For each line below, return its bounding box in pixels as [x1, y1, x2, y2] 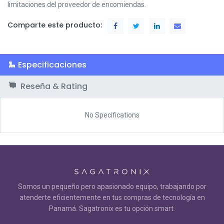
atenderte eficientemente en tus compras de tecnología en [19, 193, 205, 201]
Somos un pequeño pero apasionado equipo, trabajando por [17, 182, 206, 190]
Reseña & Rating [18, 80, 87, 92]
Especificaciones [18, 58, 86, 70]
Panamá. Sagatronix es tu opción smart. [49, 204, 175, 212]
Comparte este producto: [7, 20, 102, 30]
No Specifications [84, 110, 139, 119]
